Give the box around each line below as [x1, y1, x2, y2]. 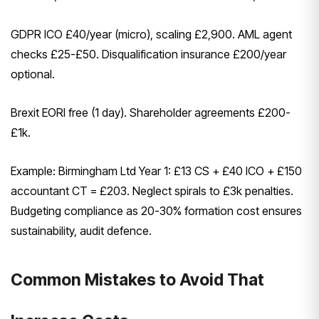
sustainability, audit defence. [11, 224, 155, 239]
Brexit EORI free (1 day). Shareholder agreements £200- [11, 105, 291, 120]
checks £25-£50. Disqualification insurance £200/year [11, 47, 286, 62]
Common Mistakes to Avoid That [11, 270, 264, 291]
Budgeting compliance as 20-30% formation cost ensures [11, 204, 302, 219]
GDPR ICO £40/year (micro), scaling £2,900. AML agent [11, 27, 292, 42]
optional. [11, 67, 55, 82]
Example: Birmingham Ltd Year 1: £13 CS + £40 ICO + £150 [11, 164, 302, 179]
